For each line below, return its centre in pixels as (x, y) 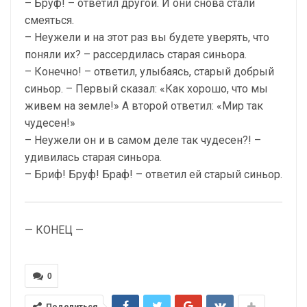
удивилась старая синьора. (93, 158)
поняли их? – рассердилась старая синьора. (136, 55)
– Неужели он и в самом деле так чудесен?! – (143, 140)
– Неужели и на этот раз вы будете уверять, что (147, 38)
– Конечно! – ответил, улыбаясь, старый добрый (149, 72)
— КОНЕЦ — (54, 230)
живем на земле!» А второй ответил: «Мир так (144, 106)
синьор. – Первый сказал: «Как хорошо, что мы (146, 89)
